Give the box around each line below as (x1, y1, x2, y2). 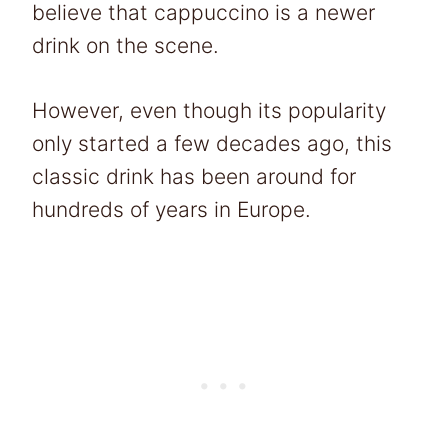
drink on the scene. (32, 32, 219, 58)
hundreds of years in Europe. (32, 196, 317, 222)
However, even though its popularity (32, 97, 386, 123)
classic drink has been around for (32, 163, 356, 189)
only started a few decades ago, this (32, 130, 392, 156)
